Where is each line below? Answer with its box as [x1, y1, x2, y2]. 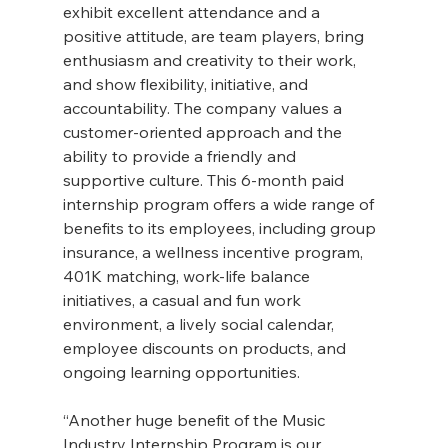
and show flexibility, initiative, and [62, 74, 312, 95]
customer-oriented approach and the [62, 122, 346, 143]
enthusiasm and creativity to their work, [62, 50, 360, 71]
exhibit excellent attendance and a [62, 2, 324, 23]
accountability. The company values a [62, 98, 346, 119]
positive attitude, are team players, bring [62, 26, 368, 47]
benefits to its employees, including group [62, 218, 380, 239]
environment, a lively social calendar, [62, 314, 338, 335]
